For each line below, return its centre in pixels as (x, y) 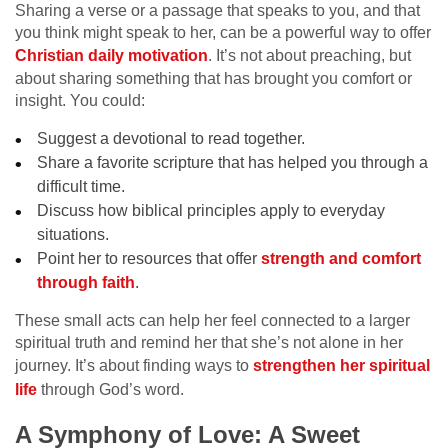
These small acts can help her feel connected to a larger (212, 320)
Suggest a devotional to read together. (171, 138)
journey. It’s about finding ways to (134, 365)
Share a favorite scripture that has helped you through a (233, 162)
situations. (73, 234)
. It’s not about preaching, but (309, 55)
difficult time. (81, 186)
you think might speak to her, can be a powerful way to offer (223, 32)
